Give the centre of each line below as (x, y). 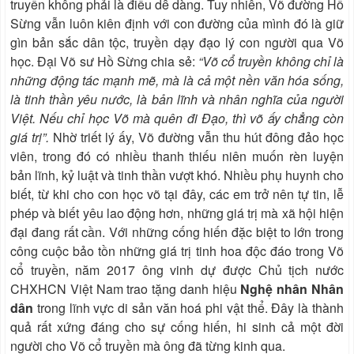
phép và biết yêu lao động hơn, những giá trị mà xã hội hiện (177, 213)
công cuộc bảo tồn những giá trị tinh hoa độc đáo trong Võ (177, 251)
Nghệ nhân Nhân (292, 289)
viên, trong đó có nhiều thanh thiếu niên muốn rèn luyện (177, 156)
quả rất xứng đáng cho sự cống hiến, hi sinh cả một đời (177, 327)
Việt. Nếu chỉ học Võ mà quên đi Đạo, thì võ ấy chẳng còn (177, 119)
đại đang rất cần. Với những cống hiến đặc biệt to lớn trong (177, 232)
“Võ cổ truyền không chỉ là (271, 62)
